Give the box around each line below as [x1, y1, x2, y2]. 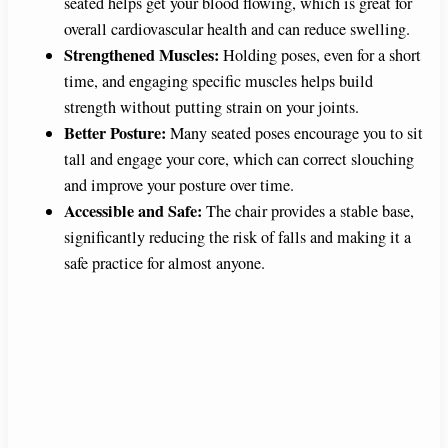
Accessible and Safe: [64, 198, 202, 223]
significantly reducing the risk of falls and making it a [64, 225, 411, 248]
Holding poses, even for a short [219, 43, 421, 66]
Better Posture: [64, 120, 166, 145]
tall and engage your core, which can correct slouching [64, 147, 414, 170]
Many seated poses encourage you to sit [166, 121, 423, 144]
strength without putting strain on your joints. [64, 95, 359, 118]
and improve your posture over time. [64, 173, 294, 196]
